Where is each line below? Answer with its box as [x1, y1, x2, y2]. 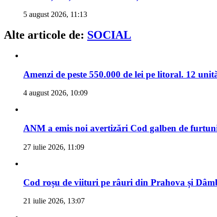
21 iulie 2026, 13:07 [23, 197, 85, 205]
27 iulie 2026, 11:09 [23, 142, 84, 151]
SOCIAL [87, 29, 131, 42]
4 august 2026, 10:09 [23, 89, 88, 97]
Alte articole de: [4, 29, 87, 42]
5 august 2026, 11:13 [23, 10, 87, 19]
